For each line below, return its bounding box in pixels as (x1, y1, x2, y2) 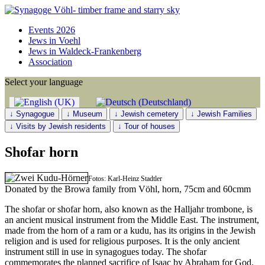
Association (28, 57, 72, 67)
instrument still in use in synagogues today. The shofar (5, 246, 206, 257)
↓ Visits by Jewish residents (9, 122, 106, 131)
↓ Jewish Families (190, 109, 252, 118)
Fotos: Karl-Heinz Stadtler (88, 174, 162, 183)
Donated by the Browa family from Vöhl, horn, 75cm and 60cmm (5, 183, 251, 194)
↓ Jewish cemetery (114, 109, 179, 118)
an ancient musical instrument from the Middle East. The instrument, (5, 214, 259, 225)
